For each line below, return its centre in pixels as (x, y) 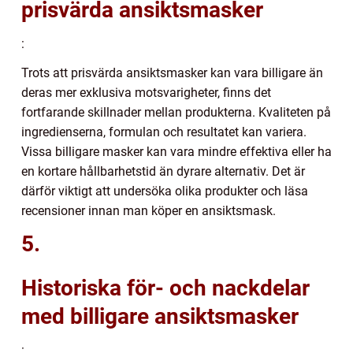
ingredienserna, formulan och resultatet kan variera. (164, 132)
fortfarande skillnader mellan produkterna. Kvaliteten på (176, 112)
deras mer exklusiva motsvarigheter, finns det (146, 92)
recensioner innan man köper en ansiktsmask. (149, 210)
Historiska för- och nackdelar (165, 288)
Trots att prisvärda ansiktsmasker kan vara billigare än (172, 72)
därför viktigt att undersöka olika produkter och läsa (165, 191)
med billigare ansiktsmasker (160, 316)
